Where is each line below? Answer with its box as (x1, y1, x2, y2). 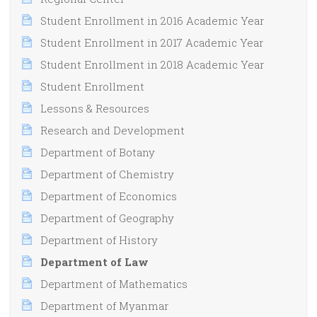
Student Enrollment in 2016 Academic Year (40, 13, 264, 28)
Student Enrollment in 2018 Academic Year (40, 57, 264, 71)
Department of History (40, 232, 158, 247)
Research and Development (40, 122, 185, 137)
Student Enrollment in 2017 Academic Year (40, 35, 263, 50)
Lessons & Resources (40, 100, 149, 115)
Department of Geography (40, 210, 174, 225)
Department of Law (40, 254, 149, 269)
